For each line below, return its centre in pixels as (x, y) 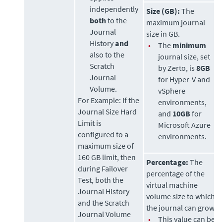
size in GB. (163, 34)
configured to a (103, 134)
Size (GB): (163, 11)
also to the (107, 55)
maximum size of (106, 146)
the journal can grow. (181, 208)
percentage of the (176, 173)
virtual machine (172, 185)
